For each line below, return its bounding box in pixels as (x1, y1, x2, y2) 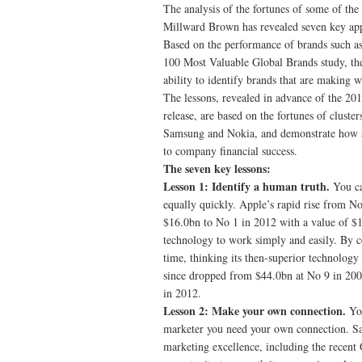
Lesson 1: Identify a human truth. (163, 178, 333, 195)
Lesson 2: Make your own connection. (163, 302, 349, 319)
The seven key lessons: (163, 160, 271, 177)
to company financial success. (163, 143, 297, 158)
